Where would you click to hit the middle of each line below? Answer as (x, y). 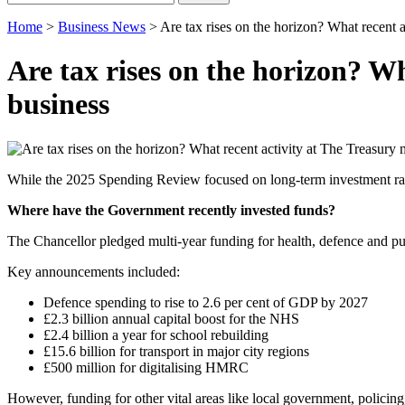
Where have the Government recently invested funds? (171, 210)
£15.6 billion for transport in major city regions (176, 351)
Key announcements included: (94, 271)
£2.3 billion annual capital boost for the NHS (171, 318)
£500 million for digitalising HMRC (146, 367)
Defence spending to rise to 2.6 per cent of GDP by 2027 (206, 302)
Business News (102, 27)
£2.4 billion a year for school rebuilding (156, 334)
